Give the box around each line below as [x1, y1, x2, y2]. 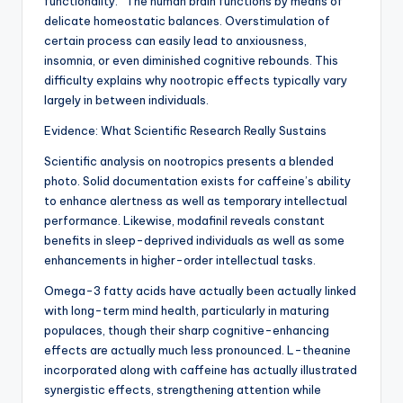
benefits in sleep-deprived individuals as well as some [44, 233, 345, 248]
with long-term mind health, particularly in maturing [44, 303, 329, 318]
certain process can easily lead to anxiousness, [44, 33, 307, 49]
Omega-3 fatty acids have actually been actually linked [44, 283, 356, 299]
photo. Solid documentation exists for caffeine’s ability [44, 174, 351, 189]
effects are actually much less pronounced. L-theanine [44, 343, 351, 358]
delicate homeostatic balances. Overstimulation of [44, 13, 330, 29]
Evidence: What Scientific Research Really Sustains [44, 123, 327, 139]
